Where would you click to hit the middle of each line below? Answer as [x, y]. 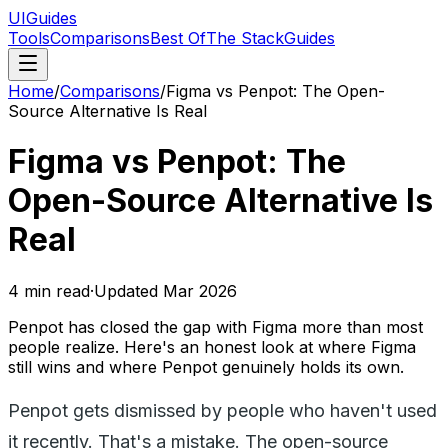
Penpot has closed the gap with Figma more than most [215, 326]
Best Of [178, 38]
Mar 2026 [200, 290]
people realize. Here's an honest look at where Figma [212, 346]
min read [54, 290]
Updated [128, 290]
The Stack [245, 38]
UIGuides [42, 18]
